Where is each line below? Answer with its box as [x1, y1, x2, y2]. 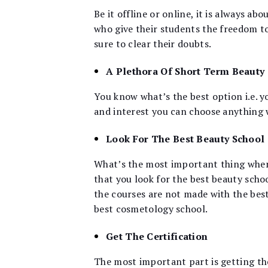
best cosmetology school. [94, 202, 208, 215]
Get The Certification [106, 230, 208, 243]
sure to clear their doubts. [94, 36, 212, 50]
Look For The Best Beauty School [106, 132, 265, 145]
